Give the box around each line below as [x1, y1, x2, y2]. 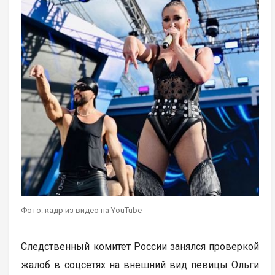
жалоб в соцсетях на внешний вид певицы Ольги [21, 258, 260, 271]
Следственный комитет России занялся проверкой [21, 240, 260, 252]
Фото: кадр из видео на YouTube [21, 205, 142, 215]
